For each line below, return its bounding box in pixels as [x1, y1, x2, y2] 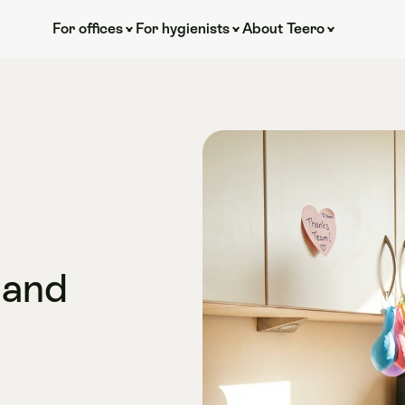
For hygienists [135, 20, 230, 37]
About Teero [241, 20, 325, 37]
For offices [52, 20, 123, 37]
